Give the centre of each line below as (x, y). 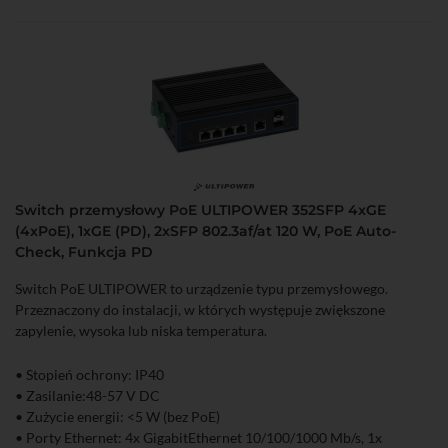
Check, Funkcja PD (84, 252)
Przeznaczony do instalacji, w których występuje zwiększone (200, 310)
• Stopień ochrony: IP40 (89, 375)
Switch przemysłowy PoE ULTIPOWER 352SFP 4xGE (200, 210)
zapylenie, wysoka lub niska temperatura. (141, 331)
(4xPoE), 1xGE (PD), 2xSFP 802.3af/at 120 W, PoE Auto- (205, 231)
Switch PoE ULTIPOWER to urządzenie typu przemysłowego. (201, 289)
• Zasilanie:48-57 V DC (87, 396)
